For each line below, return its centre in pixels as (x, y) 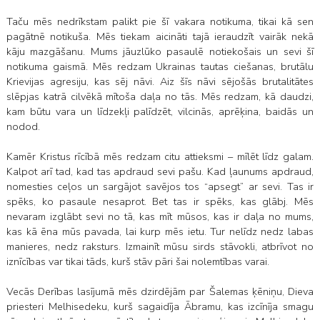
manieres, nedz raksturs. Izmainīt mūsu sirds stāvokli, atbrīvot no (160, 247)
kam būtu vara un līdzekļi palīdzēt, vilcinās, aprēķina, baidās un (160, 112)
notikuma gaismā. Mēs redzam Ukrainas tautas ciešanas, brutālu (160, 67)
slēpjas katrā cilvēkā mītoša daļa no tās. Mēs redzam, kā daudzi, (160, 97)
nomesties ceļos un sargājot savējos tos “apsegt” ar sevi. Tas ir (160, 187)
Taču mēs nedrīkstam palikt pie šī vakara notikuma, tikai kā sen (160, 22)
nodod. (23, 127)
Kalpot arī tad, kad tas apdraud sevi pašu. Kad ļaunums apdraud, (160, 172)
